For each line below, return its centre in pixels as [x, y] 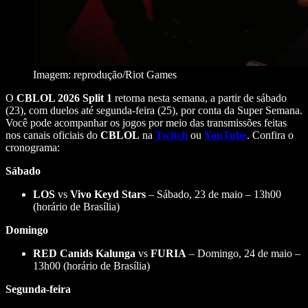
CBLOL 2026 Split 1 [63, 98]
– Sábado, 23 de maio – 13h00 [213, 195]
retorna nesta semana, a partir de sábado [199, 98]
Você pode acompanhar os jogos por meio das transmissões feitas [146, 123]
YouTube [225, 135]
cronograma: [33, 148]
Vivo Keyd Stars [107, 195]
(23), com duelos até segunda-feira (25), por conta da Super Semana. [154, 111]
